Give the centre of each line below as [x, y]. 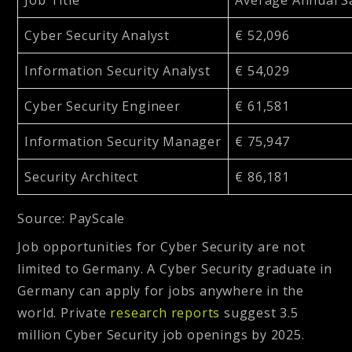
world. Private [64, 313]
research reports [165, 313]
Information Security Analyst [117, 70]
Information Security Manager [123, 141]
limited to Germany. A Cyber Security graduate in [175, 269]
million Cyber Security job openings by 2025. [161, 335]
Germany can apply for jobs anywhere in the [161, 291]
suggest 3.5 [259, 313]
